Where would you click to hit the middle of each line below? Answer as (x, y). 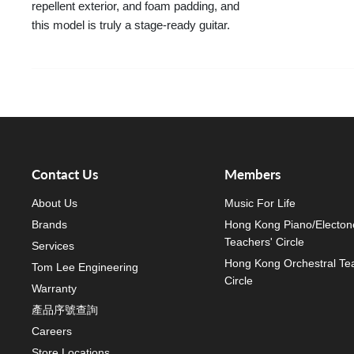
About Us (55, 203)
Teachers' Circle (264, 241)
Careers (52, 331)
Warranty (54, 288)
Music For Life (260, 203)
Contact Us (65, 174)
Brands (49, 224)
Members (252, 174)
